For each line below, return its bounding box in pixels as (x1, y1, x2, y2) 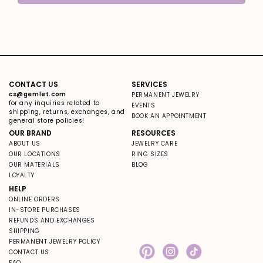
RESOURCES (131, 127, 176, 138)
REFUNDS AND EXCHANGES (9, 215, 95, 225)
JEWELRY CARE (131, 139, 178, 148)
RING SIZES (131, 149, 168, 159)
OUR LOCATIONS (9, 149, 60, 159)
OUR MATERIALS (9, 160, 60, 169)
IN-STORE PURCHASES (9, 205, 80, 214)
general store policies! (9, 116, 85, 125)
